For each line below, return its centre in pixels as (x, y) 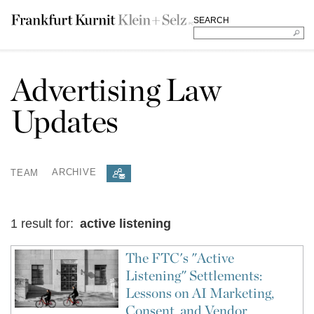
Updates (64, 121)
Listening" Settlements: (193, 275)
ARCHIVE (74, 172)
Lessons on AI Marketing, (199, 293)
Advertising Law (116, 90)
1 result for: (44, 224)
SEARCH (211, 20)
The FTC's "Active (179, 258)
